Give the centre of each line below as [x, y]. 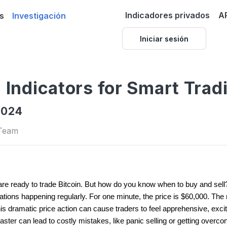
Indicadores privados [168, 15]
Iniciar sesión [164, 39]
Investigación [39, 15]
